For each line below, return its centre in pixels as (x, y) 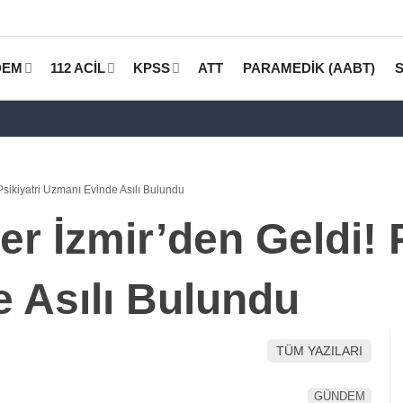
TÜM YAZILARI (319, 350)
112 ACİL (78, 68)
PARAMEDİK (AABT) (309, 68)
